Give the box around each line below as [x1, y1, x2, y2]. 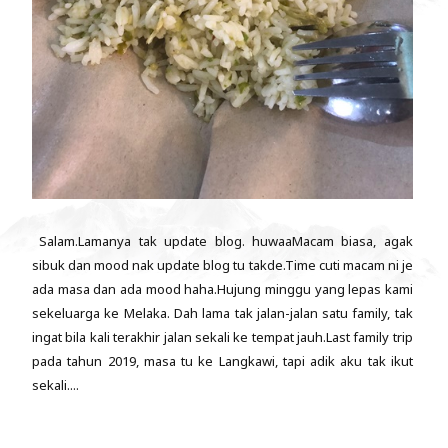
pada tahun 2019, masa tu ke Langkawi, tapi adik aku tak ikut [32, 352, 413, 371]
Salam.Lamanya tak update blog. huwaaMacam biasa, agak [32, 232, 413, 251]
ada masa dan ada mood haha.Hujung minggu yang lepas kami [32, 280, 413, 299]
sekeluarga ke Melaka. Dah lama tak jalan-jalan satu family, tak [32, 304, 413, 323]
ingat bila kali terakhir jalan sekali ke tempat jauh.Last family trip [32, 328, 413, 347]
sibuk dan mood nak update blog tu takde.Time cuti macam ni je [32, 256, 413, 275]
